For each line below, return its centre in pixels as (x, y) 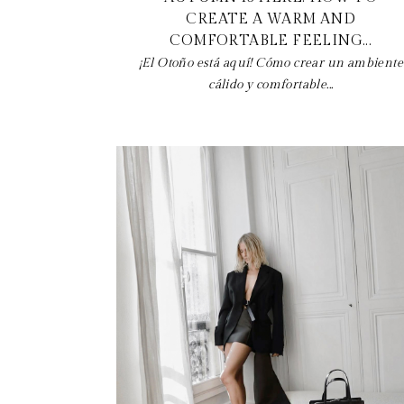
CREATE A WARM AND (271, 19)
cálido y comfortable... (271, 84)
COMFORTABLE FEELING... (271, 41)
